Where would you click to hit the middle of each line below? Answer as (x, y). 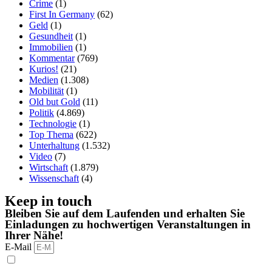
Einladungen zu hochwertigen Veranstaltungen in (128, 225)
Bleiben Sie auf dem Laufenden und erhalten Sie (125, 214)
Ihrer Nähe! (34, 236)
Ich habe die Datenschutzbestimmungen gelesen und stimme (134, 260)
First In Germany (62, 15)
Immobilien (51, 47)
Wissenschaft (54, 178)
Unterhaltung (54, 146)
